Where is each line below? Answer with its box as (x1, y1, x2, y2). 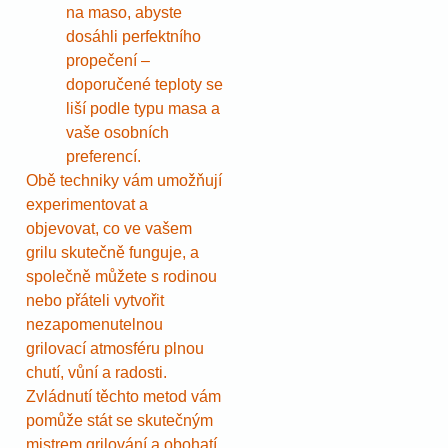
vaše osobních (66, 123, 169, 141)
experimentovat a (26, 195, 148, 213)
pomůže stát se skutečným (26, 411, 213, 429)
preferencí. (66, 147, 141, 165)
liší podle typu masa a (66, 99, 220, 117)
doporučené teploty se (66, 75, 223, 93)
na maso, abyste (66, 3, 182, 21)
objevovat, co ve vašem (26, 219, 192, 237)
